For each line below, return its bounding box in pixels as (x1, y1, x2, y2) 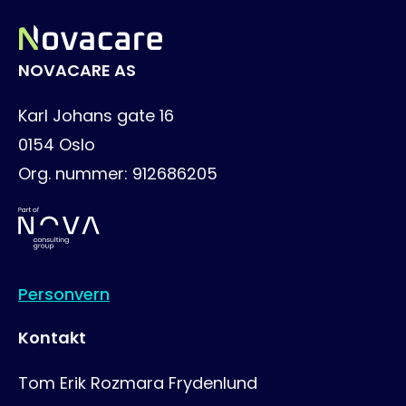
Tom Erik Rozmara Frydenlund (18, 372, 257, 394)
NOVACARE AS (18, 59, 136, 82)
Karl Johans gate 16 (18, 104, 174, 127)
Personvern (18, 283, 110, 305)
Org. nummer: (18, 162, 132, 185)
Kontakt (18, 326, 86, 349)
